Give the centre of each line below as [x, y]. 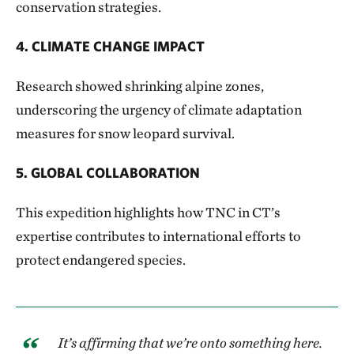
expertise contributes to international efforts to [158, 235]
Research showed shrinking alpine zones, [140, 85]
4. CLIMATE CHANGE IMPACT [110, 46]
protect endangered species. [101, 259]
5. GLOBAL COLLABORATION [108, 172]
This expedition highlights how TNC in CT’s [148, 212]
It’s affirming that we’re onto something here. [190, 342]
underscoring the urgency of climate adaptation [159, 109]
